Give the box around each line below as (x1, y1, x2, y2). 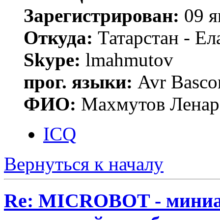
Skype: (24, 49, 81, 71)
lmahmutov (81, 49, 173, 71)
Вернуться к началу (4, 153, 164, 175)
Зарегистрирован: (24, 5, 179, 27)
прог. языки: (24, 71, 133, 93)
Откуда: (24, 27, 93, 49)
